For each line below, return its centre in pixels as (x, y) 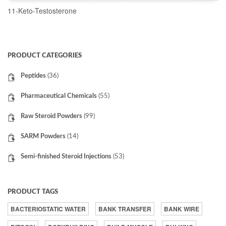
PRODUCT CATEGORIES (45, 56)
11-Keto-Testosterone (42, 11)
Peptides (33, 76)
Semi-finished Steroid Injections (66, 157)
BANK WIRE (182, 209)
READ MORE (113, 53)
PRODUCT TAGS (33, 192)
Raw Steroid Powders (51, 116)
